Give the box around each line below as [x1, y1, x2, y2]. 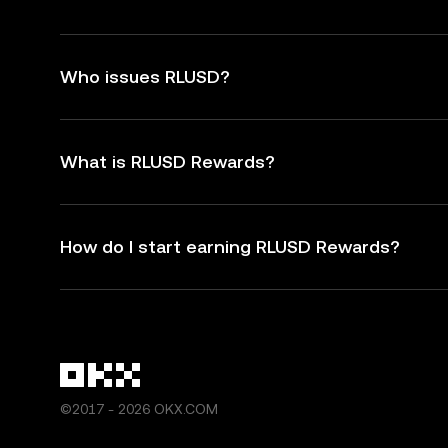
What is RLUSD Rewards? [60, 151, 275, 172]
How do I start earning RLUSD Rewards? [60, 236, 400, 257]
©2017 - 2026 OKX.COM [60, 401, 218, 417]
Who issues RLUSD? [60, 66, 230, 87]
